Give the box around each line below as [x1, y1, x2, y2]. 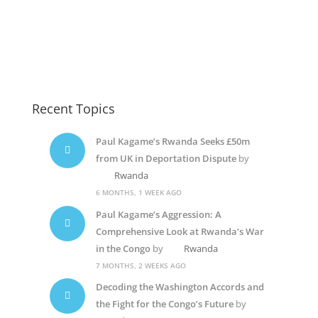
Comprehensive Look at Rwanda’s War [95, 224, 264, 238]
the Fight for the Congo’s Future [95, 297, 234, 311]
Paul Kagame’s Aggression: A [95, 207, 221, 221]
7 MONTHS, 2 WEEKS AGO [95, 260, 186, 270]
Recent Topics [31, 100, 115, 118]
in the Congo [95, 241, 150, 255]
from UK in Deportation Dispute [95, 152, 236, 165]
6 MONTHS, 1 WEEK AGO [95, 187, 182, 198]
